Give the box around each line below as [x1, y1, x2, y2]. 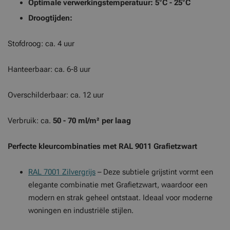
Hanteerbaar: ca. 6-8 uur [8, 65, 90, 74]
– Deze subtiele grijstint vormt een [95, 167, 213, 177]
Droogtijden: [28, 13, 72, 23]
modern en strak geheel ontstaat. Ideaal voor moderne [28, 193, 213, 202]
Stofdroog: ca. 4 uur [8, 39, 74, 48]
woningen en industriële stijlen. [28, 206, 133, 215]
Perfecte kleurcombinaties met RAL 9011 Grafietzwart [8, 142, 197, 151]
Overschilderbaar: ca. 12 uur [8, 90, 104, 100]
